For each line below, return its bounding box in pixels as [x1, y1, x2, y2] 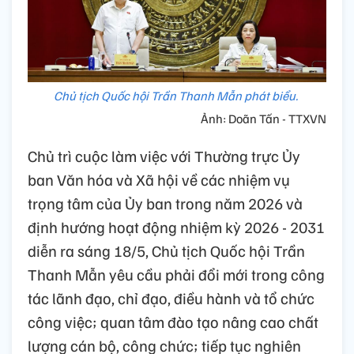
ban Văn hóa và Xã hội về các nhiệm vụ [28, 169, 290, 190]
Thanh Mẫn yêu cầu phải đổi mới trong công [28, 264, 325, 285]
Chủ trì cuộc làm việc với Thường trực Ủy [28, 145, 300, 167]
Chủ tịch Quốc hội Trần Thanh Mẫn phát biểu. [54, 88, 300, 104]
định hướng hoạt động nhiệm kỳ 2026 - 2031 [28, 217, 325, 238]
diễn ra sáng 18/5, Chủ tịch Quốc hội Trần [28, 240, 305, 262]
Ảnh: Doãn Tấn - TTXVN [201, 111, 326, 127]
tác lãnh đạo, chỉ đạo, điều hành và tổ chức [28, 288, 314, 309]
